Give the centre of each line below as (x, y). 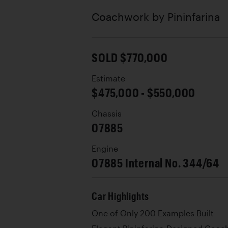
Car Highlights (121, 196)
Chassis (107, 113)
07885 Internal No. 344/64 (155, 162)
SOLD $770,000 (130, 57)
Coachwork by (130, 16)
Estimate (108, 78)
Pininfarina (194, 16)
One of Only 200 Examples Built (153, 213)
